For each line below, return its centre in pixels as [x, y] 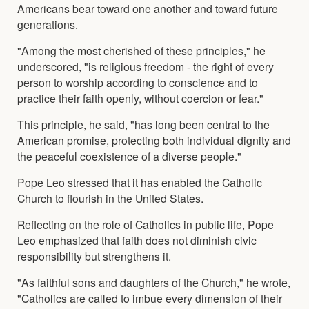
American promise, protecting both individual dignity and [154, 140]
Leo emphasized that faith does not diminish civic [137, 240]
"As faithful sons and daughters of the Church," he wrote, [154, 282]
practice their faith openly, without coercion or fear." [140, 98]
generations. [48, 24]
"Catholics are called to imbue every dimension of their [150, 298]
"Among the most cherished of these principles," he [141, 50]
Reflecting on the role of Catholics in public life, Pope [146, 224]
